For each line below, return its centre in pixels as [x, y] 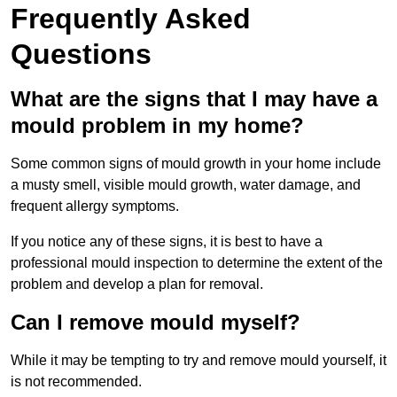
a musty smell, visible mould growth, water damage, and [186, 185]
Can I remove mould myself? [156, 323]
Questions [81, 54]
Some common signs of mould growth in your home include [196, 164]
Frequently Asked [131, 19]
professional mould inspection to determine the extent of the [197, 263]
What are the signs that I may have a [194, 99]
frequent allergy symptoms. [95, 206]
